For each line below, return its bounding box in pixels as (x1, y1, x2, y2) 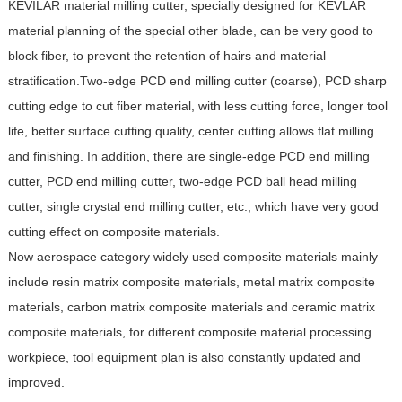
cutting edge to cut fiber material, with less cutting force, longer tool (7, 99, 388, 113)
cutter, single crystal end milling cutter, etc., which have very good (7, 199, 379, 214)
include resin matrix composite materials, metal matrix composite (7, 275, 375, 289)
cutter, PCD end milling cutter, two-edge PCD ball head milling (7, 174, 357, 188)
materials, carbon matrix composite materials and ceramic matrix (7, 300, 375, 314)
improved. (7, 375, 65, 389)
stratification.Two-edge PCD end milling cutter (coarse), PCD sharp (7, 74, 387, 88)
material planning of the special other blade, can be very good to (7, 23, 373, 38)
